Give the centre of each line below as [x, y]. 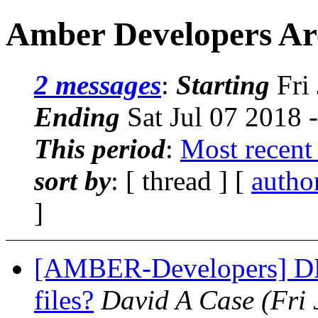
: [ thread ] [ [181, 180]
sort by [72, 180]
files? [64, 300]
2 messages [98, 84]
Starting [223, 84]
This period [100, 148]
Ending [77, 116]
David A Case [177, 300]
